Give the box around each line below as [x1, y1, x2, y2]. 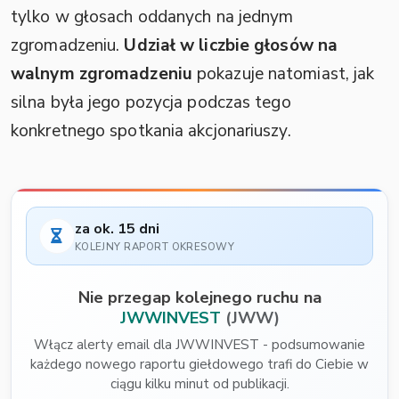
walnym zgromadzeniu [11, 62, 192, 86]
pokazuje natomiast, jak [191, 62, 375, 86]
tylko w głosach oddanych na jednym [11, 5, 294, 29]
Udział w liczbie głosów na [124, 34, 338, 58]
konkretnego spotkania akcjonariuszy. [11, 119, 291, 143]
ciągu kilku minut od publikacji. [110, 375, 289, 394]
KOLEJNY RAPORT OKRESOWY [74, 239, 235, 254]
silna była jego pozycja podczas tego [11, 91, 291, 115]
